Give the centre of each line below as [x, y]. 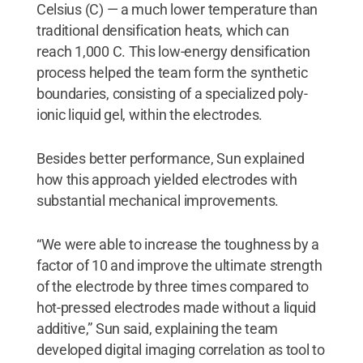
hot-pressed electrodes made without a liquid [176, 307]
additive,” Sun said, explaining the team [157, 328]
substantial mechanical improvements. [158, 200]
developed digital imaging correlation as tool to [180, 349]
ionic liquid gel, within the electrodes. [149, 114]
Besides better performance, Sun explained [170, 158]
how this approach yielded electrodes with [167, 179]
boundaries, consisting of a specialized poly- [172, 93]
